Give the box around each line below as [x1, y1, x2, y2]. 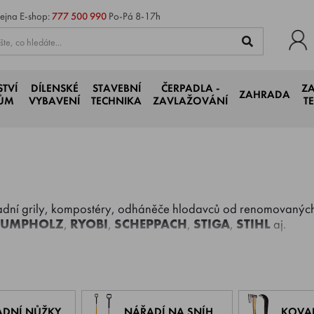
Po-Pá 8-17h [107, 10, 161, 22]
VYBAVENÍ [29, 94, 80, 108]
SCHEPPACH [114, 216, 187, 233]
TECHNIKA [91, 94, 142, 108]
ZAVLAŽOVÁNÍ [153, 94, 228, 108]
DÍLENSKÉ [30, 81, 78, 95]
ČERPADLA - [161, 81, 220, 95]
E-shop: [20, 10, 52, 22]
